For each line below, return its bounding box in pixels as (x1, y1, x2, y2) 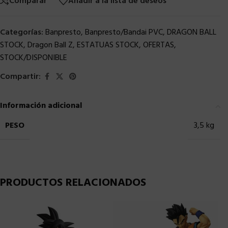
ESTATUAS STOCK (77, 38, 139, 52)
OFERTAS (143, 38, 174, 52)
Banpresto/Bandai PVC (85, 25, 163, 39)
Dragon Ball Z (27, 38, 73, 52)
